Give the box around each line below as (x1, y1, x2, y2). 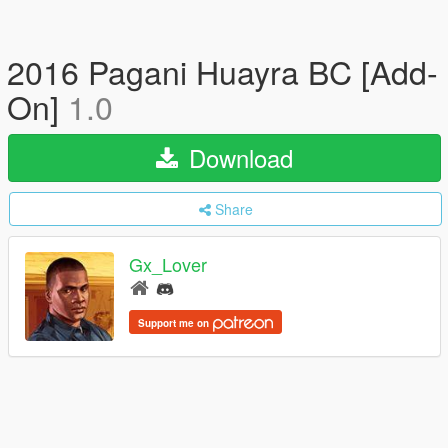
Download (182, 140, 293, 175)
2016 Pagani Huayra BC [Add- (7, 48, 438, 94)
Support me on (138, 315, 212, 330)
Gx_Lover (129, 251, 207, 278)
